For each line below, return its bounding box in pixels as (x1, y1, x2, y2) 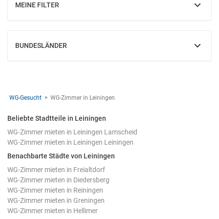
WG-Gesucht (9, 94, 42, 101)
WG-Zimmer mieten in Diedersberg (7, 176, 109, 184)
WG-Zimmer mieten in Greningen (7, 197, 105, 204)
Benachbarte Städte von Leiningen (7, 152, 115, 160)
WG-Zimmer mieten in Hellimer (7, 207, 98, 215)
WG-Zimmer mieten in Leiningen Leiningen (7, 138, 133, 146)
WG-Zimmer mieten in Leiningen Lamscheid (7, 128, 137, 136)
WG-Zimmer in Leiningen (50, 94, 115, 101)
